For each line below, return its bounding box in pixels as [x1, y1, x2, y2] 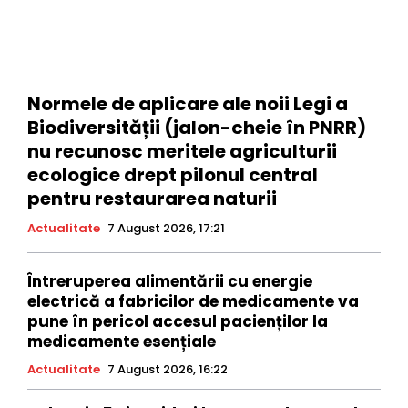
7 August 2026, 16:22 [107, 360, 228, 378]
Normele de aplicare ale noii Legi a [27, 90, 348, 117]
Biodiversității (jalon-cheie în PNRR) [27, 114, 366, 140]
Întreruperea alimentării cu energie [27, 270, 312, 292]
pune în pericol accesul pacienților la [27, 310, 328, 332]
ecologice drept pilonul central [27, 161, 318, 188]
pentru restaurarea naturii [27, 185, 277, 211]
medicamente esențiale [27, 330, 216, 352]
